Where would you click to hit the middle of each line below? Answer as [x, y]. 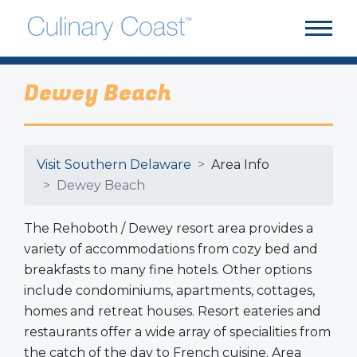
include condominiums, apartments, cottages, [169, 290]
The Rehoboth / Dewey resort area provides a [169, 228]
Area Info [240, 164]
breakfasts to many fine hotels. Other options [168, 269]
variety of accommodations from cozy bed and [171, 249]
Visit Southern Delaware [114, 164]
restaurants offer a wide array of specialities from [177, 331]
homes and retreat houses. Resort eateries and [173, 311]
